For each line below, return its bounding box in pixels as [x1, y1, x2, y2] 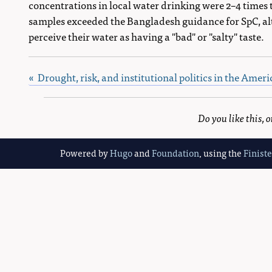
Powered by [60, 145, 110, 161]
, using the [199, 145, 244, 161]
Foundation [152, 145, 200, 161]
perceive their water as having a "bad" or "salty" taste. [29, 27, 264, 44]
